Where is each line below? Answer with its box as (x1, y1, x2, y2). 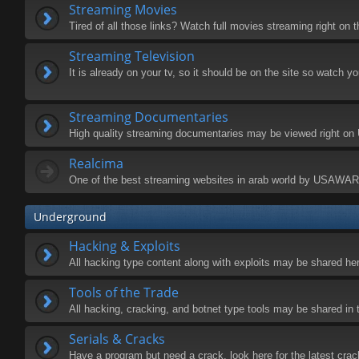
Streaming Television (69, 47, 195, 65)
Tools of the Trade (69, 284, 179, 301)
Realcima (69, 155, 123, 172)
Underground (34, 209, 107, 224)
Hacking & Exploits (69, 237, 180, 255)
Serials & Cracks (69, 330, 165, 348)
